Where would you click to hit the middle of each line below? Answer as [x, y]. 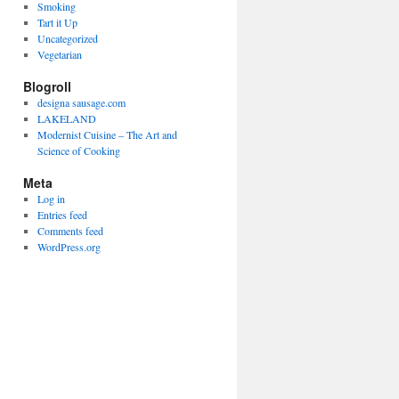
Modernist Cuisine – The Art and [107, 134]
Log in [51, 199]
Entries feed [62, 215]
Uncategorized [67, 38]
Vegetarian [59, 54]
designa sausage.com [81, 102]
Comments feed [70, 231]
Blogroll [47, 86]
